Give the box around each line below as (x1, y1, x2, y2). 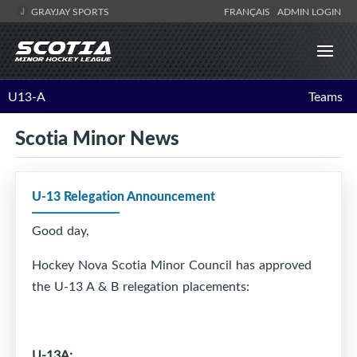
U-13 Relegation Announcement (32, 186, 215, 206)
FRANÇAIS (224, 5, 275, 18)
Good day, (32, 222, 89, 240)
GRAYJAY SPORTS (29, 5, 109, 18)
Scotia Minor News (15, 124, 179, 151)
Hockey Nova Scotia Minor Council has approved (32, 256, 312, 274)
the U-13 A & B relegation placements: (32, 277, 249, 296)
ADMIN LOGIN (277, 5, 341, 18)
